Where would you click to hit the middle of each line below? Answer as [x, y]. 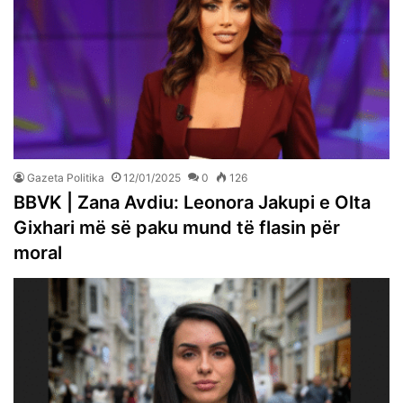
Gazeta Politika [66, 177]
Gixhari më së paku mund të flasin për [177, 227]
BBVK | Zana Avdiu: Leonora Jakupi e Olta [192, 202]
